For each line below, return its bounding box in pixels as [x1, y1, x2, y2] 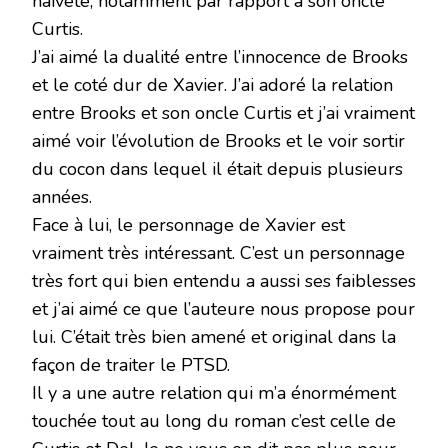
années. [32, 184, 92, 209]
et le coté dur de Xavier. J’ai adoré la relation [32, 72, 393, 97]
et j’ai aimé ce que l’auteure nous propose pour [32, 296, 415, 321]
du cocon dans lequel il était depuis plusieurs [32, 156, 403, 181]
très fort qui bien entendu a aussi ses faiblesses [32, 268, 416, 293]
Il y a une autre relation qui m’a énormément [32, 380, 396, 405]
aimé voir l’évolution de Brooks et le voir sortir [32, 128, 405, 153]
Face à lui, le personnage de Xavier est [32, 212, 345, 237]
